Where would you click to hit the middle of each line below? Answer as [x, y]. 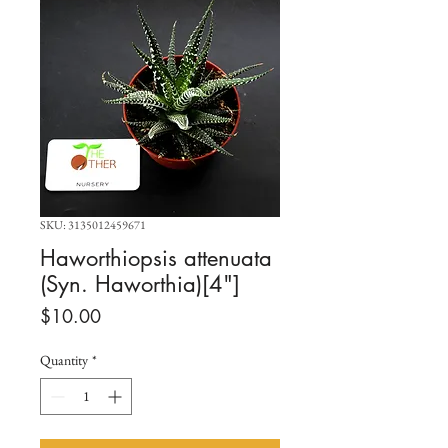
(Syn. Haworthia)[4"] [140, 283]
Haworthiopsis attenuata [156, 257]
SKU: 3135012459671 [93, 224]
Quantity [64, 359]
